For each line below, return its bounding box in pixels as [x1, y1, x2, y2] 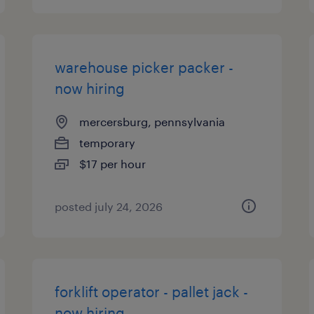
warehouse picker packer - [55, 59, 234, 76]
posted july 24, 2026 [55, 200, 163, 213]
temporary [79, 136, 136, 149]
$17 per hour [79, 157, 146, 170]
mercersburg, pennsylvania [79, 115, 226, 128]
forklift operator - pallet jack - [55, 283, 249, 300]
